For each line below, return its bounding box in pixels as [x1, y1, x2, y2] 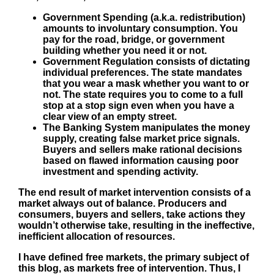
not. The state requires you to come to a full [43, 89, 243, 100]
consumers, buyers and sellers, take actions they [18, 209, 245, 220]
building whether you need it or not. [43, 45, 207, 56]
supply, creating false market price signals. [43, 133, 240, 144]
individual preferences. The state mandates [43, 67, 242, 78]
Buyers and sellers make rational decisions [43, 144, 242, 155]
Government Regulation [43, 56, 154, 67]
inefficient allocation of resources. [18, 231, 175, 242]
